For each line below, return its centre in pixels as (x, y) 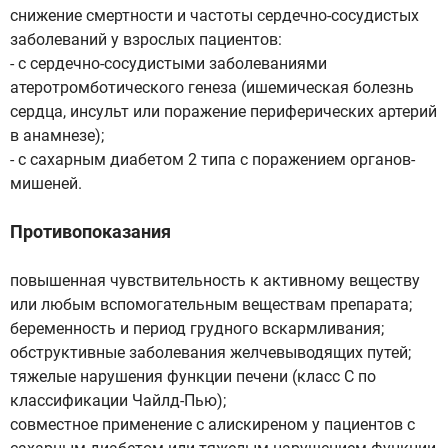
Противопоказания (90, 231)
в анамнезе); (57, 135)
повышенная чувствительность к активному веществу (215, 280)
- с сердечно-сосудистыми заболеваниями (168, 63)
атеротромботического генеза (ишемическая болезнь (212, 87)
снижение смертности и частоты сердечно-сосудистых (214, 15)
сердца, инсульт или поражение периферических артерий (223, 111)
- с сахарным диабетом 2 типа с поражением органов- (212, 159)
